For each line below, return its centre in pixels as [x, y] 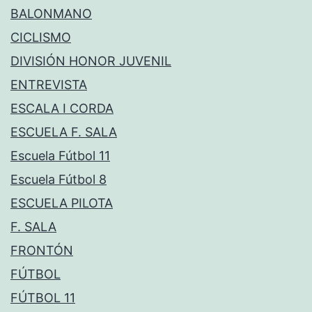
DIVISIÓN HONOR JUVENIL [91, 61]
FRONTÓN [42, 251]
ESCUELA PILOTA [62, 203]
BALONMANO [51, 14]
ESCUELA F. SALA [64, 132]
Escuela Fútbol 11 [60, 156]
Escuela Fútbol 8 [58, 180]
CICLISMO [41, 38]
